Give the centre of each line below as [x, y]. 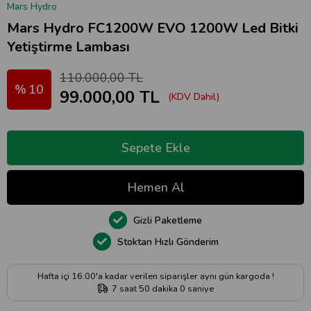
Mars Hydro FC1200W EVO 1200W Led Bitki [153, 28]
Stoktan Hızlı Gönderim [166, 242]
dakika [165, 289]
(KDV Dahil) [194, 97]
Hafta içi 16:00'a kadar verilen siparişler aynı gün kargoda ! [155, 276]
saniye [200, 289]
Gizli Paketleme [166, 220]
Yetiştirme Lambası [68, 47]
